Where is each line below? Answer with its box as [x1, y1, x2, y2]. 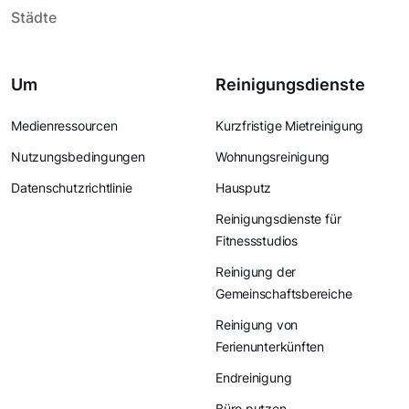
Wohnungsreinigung [215, 149, 330, 165]
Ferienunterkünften [215, 339, 325, 355]
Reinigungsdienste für [215, 211, 341, 227]
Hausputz [215, 180, 272, 196]
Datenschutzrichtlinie [11, 180, 132, 196]
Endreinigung [215, 370, 292, 386]
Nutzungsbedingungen [11, 149, 145, 165]
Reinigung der [215, 264, 297, 280]
